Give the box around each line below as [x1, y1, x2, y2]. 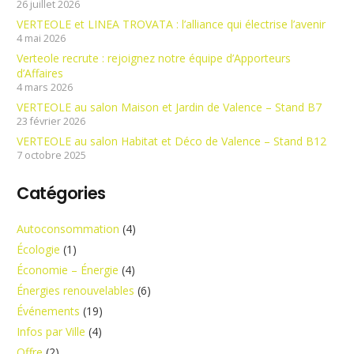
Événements [17, 303, 80, 319]
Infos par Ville [17, 324, 85, 340]
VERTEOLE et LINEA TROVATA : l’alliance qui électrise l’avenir [17, 16, 326, 32]
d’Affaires [17, 65, 63, 81]
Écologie [17, 242, 60, 258]
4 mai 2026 [17, 31, 66, 45]
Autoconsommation [17, 221, 119, 237]
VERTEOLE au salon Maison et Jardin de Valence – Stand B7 [17, 99, 322, 115]
